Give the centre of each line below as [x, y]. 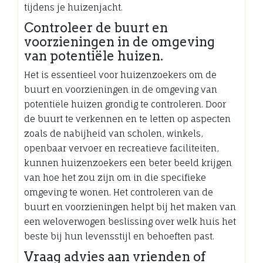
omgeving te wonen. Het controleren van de [119, 192]
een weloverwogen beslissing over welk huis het [130, 221]
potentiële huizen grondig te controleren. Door [125, 104]
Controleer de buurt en [96, 27]
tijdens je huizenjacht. [73, 7]
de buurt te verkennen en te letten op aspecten [127, 119]
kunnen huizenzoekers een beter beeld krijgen [128, 163]
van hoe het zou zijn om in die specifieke [115, 177]
